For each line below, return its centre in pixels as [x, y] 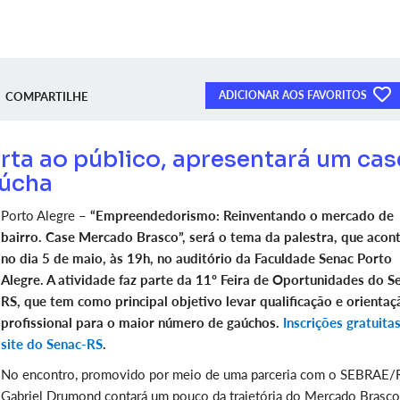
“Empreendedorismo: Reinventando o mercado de [242, 215]
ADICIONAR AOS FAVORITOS [294, 95]
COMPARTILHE [46, 96]
